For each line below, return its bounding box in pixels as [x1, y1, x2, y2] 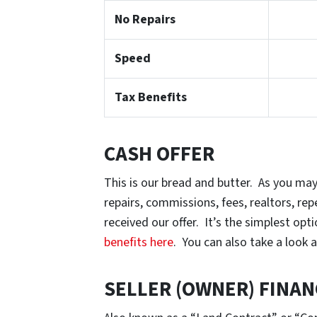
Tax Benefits [114, 88, 187, 107]
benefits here [104, 234, 173, 252]
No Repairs [114, 11, 175, 29]
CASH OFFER [104, 140, 214, 170]
